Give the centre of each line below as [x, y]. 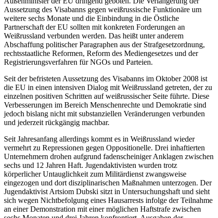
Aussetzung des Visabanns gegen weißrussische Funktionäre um [103, 10]
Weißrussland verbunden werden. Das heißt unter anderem [94, 36]
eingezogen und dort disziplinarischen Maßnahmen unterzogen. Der [108, 183]
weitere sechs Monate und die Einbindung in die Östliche [91, 18]
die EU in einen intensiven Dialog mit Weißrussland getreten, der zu [108, 88]
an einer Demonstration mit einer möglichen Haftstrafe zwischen [102, 209]
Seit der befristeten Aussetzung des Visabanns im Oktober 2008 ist [106, 79]
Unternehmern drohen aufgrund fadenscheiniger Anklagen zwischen [109, 157]
